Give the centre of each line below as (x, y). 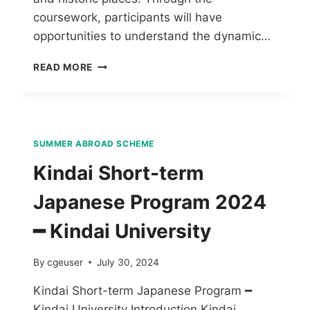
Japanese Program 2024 (150, 202)
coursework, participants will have (128, 18)
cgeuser (65, 262)
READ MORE (63, 67)
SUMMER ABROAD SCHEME (94, 144)
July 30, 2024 (128, 262)
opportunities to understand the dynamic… (152, 36)
